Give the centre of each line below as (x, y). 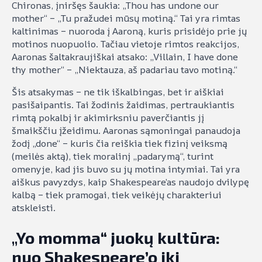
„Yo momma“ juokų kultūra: (116, 237)
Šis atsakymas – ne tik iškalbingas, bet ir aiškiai (118, 92)
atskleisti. (34, 208)
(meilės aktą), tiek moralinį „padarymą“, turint (113, 156)
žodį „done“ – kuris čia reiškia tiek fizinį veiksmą (120, 144)
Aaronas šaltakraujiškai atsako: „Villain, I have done (125, 57)
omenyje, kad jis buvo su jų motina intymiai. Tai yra (126, 169)
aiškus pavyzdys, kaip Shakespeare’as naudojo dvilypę (130, 182)
